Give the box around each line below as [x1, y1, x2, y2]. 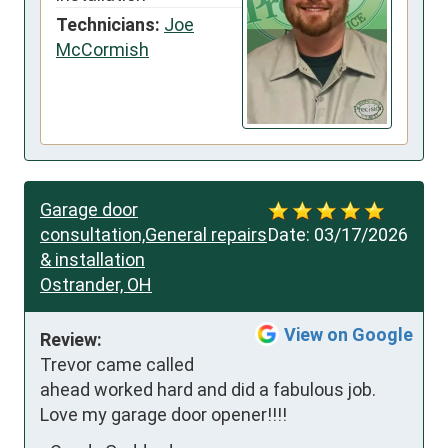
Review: [40, 328, 102, 350]
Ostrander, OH [40, 273, 152, 295]
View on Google [284, 323, 413, 345]
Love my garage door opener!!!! [40, 403, 287, 425]
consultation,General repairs [40, 223, 267, 245]
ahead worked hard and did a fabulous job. [40, 378, 376, 400]
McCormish [56, 38, 149, 60]
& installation [40, 248, 145, 270]
